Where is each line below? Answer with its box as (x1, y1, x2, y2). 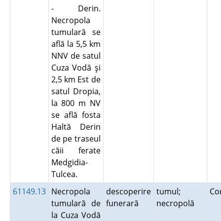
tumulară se (51, 27, 101, 37)
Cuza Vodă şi (51, 62, 101, 73)
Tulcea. (51, 169, 81, 180)
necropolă (156, 198, 198, 209)
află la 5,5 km (51, 38, 101, 49)
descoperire (106, 186, 151, 197)
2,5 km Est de (51, 74, 101, 85)
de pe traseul (51, 133, 101, 144)
